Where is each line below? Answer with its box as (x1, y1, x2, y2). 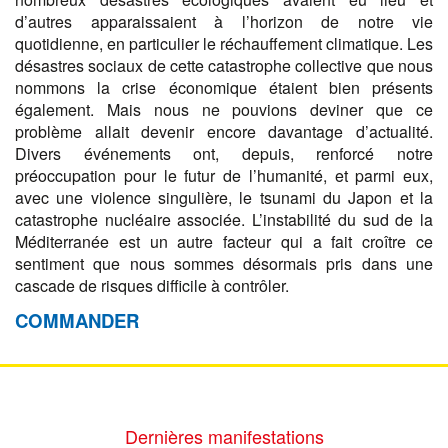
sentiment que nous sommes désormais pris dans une (15, 252, 433, 276)
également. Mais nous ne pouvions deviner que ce (15, 98, 433, 122)
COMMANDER (15, 307, 139, 335)
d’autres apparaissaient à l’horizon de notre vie (15, 10, 433, 34)
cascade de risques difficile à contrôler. (15, 274, 289, 298)
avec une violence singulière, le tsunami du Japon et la (15, 186, 433, 210)
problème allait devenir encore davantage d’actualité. (15, 120, 433, 144)
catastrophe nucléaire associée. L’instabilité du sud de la (15, 208, 433, 232)
